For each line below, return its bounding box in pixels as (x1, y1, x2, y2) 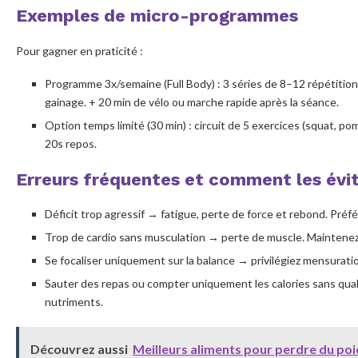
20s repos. (45, 136, 97, 150)
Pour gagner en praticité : (16, 43, 143, 58)
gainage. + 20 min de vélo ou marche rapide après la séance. (45, 94, 339, 109)
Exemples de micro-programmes (16, 5, 298, 26)
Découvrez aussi (30, 340, 128, 356)
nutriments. (45, 294, 103, 308)
